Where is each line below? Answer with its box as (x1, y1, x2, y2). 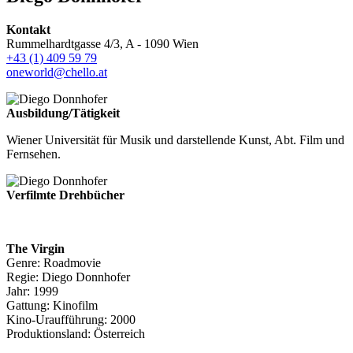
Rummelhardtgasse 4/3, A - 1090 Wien (6, 36, 199, 50)
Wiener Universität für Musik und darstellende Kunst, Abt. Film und (6, 132, 344, 147)
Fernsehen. (6, 147, 61, 161)
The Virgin (6, 241, 65, 255)
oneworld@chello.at (6, 65, 107, 79)
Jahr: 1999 (6, 284, 58, 298)
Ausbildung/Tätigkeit (6, 106, 120, 120)
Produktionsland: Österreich (6, 326, 145, 340)
